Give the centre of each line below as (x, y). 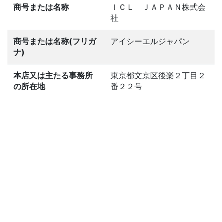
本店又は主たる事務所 (53, 75)
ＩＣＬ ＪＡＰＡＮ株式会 (158, 7)
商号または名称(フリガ (55, 41)
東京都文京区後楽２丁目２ (158, 75)
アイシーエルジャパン (150, 41)
